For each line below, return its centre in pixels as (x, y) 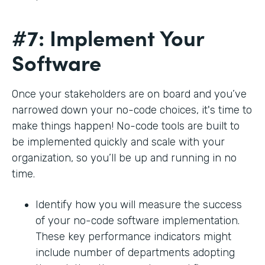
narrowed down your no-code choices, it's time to (132, 110)
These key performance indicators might (133, 237)
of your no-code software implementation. (138, 221)
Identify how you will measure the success (139, 205)
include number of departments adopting (135, 253)
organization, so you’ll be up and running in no (124, 158)
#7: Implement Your (108, 37)
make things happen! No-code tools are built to (126, 126)
